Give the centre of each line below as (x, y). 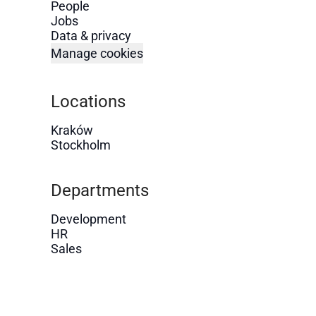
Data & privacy (91, 36)
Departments (100, 190)
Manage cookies (97, 53)
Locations (88, 102)
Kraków (72, 130)
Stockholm (81, 145)
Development (89, 219)
